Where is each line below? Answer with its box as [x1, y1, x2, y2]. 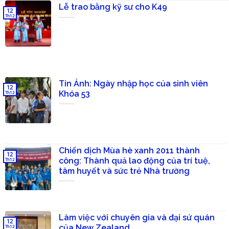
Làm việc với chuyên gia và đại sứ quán [59, 212, 215, 222]
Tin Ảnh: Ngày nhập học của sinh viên [59, 78, 208, 88]
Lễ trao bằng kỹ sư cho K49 [59, 2, 167, 12]
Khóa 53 [59, 88, 90, 99]
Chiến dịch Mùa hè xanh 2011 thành [59, 145, 200, 155]
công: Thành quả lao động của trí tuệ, [59, 155, 210, 166]
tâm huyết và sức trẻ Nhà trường [59, 166, 190, 176]
